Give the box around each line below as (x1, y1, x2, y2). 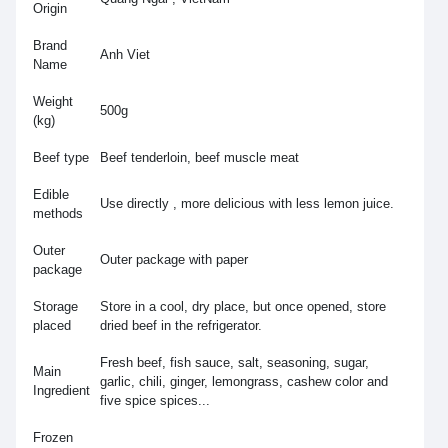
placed (33, 318, 71, 334)
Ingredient (33, 383, 90, 399)
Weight (33, 94, 73, 110)
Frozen (33, 430, 73, 446)
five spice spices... (100, 393, 210, 409)
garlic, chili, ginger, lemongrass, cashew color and (100, 374, 388, 390)
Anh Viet (100, 47, 150, 63)
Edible (33, 187, 69, 203)
